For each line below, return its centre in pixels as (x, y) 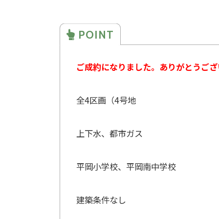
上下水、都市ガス (109, 133)
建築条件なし (101, 200)
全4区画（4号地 (106, 100)
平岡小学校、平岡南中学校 (130, 167)
